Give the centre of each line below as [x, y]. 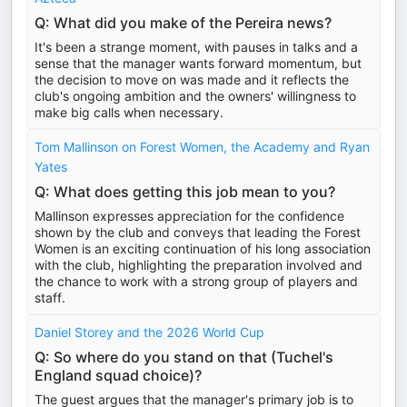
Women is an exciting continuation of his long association [203, 248]
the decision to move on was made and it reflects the [192, 79]
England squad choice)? [118, 375]
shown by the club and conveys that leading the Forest [198, 232]
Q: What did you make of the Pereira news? [183, 23]
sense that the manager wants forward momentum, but [198, 63]
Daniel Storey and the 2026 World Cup [149, 332]
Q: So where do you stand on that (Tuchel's [184, 357]
